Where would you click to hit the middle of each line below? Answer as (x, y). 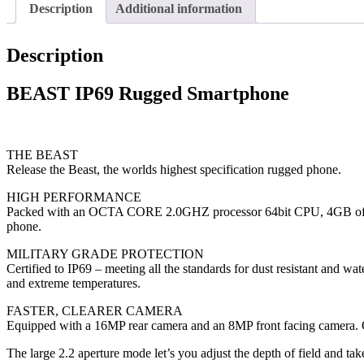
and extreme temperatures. (74, 284)
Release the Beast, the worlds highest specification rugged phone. (174, 170)
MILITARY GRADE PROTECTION (105, 254)
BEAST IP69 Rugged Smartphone (148, 93)
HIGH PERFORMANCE (74, 197)
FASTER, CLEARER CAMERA (95, 311)
